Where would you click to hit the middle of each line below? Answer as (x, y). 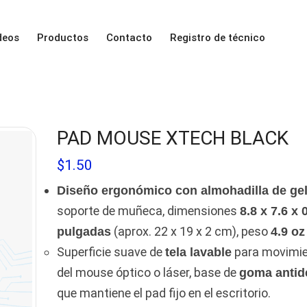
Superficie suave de (111, 251)
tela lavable (198, 252)
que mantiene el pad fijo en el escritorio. (163, 293)
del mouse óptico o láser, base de (148, 272)
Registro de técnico (218, 37)
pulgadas (84, 231)
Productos (63, 37)
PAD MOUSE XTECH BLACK (172, 138)
